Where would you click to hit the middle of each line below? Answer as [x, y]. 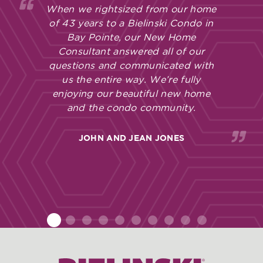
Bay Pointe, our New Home [131, 38]
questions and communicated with [131, 66]
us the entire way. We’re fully [131, 80]
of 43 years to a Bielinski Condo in [131, 24]
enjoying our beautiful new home [131, 94]
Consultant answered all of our [131, 52]
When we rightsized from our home [131, 10]
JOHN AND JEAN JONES [131, 139]
